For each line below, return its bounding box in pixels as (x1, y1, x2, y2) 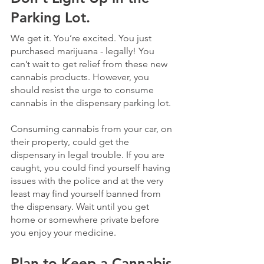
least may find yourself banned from (11, 187, 163, 199)
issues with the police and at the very (11, 174, 166, 186)
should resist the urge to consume (11, 84, 156, 95)
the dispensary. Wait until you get (11, 200, 151, 212)
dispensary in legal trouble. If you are (11, 148, 167, 160)
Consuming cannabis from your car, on (11, 123, 174, 134)
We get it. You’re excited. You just (11, 32, 154, 44)
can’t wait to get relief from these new (11, 58, 170, 70)
